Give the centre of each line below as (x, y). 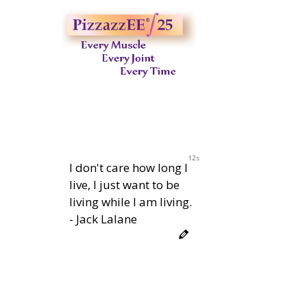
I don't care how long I (128, 167)
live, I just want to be (124, 184)
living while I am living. (131, 201)
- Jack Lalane (103, 219)
